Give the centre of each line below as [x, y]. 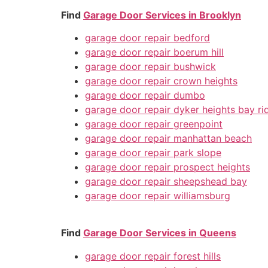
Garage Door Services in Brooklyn [162, 15]
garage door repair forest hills [153, 256]
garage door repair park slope [153, 153]
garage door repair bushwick [150, 67]
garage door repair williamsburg [158, 196]
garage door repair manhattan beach [168, 138]
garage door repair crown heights [161, 81]
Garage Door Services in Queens [160, 233]
